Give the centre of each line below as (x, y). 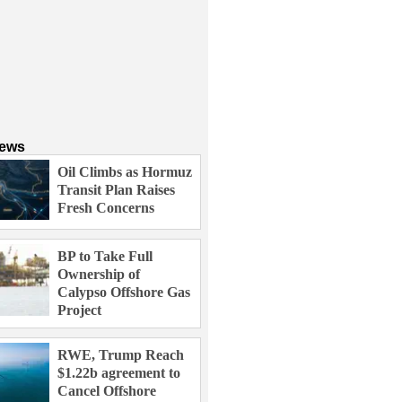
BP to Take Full (105, 256)
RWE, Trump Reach (121, 355)
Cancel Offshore (107, 391)
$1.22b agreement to (119, 373)
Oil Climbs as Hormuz (125, 172)
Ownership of (99, 274)
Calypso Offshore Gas (124, 292)
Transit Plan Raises (116, 190)
